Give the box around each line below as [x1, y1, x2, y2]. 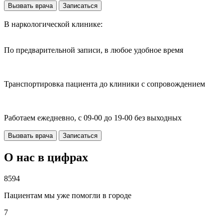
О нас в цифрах [4, 150, 88, 164]
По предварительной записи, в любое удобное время [4, 46, 183, 55]
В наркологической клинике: [4, 20, 103, 29]
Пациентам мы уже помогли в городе [4, 191, 131, 200]
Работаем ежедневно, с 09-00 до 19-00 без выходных [4, 113, 182, 122]
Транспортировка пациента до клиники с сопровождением [4, 80, 205, 89]
